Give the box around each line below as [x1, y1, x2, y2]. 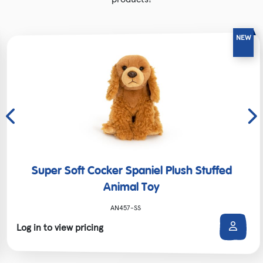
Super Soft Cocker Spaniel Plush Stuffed [31, 165, 232, 177]
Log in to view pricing [16, 221, 103, 233]
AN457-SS [110, 203, 141, 212]
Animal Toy [103, 181, 160, 194]
